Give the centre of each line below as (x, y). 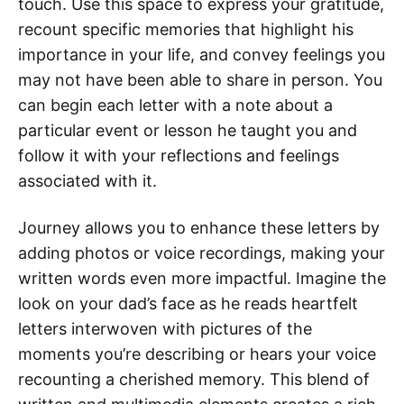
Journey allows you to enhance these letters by (199, 228)
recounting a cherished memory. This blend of (194, 380)
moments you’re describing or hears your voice (197, 354)
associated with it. (87, 181)
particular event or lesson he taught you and (188, 131)
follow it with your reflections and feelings (179, 156)
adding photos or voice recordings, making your (202, 253)
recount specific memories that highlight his (186, 30)
